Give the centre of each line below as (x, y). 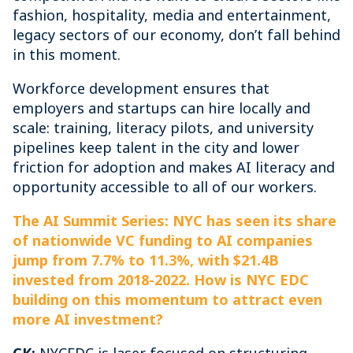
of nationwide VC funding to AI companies (163, 240)
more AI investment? (88, 319)
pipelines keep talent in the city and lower (156, 147)
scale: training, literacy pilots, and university (163, 128)
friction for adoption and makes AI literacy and (174, 167)
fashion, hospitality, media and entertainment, (172, 15)
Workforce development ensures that (141, 88)
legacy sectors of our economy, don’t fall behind (176, 35)
